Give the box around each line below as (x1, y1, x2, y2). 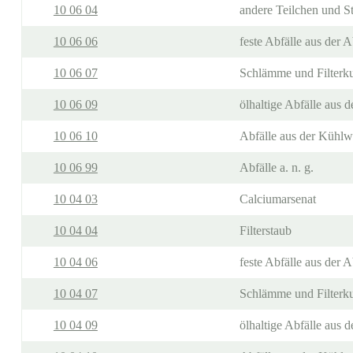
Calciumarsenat (239, 192, 316, 206)
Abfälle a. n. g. (239, 161, 314, 174)
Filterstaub (239, 224, 292, 237)
